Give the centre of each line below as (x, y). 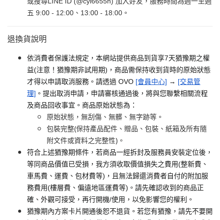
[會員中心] (151, 82)
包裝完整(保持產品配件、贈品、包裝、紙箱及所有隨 (127, 129)
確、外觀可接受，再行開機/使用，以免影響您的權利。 (110, 200)
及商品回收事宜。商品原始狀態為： (82, 105)
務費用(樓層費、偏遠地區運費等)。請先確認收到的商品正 (115, 188)
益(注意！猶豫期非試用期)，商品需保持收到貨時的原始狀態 (119, 70)
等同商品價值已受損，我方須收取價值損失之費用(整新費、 (118, 164)
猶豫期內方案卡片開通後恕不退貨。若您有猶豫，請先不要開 (120, 211)
